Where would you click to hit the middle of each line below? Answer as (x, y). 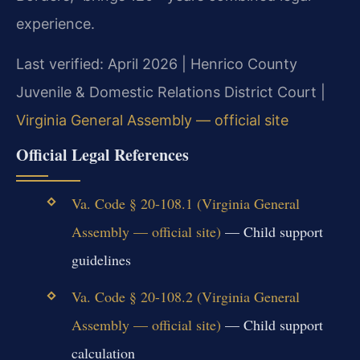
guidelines (101, 260)
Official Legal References (102, 155)
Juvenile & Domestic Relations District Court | (171, 92)
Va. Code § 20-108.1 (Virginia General (185, 204)
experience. (55, 24)
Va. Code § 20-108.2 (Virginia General (185, 297)
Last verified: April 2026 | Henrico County (157, 63)
